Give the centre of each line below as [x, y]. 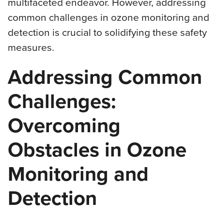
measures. [31, 47]
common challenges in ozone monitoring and [108, 17]
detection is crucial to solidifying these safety [107, 32]
